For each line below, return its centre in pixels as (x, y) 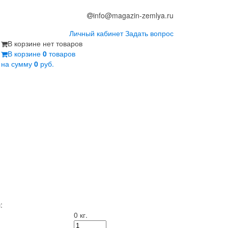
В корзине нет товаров (45, 43)
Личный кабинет (96, 33)
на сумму (18, 64)
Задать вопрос (149, 33)
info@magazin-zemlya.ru (133, 15)
